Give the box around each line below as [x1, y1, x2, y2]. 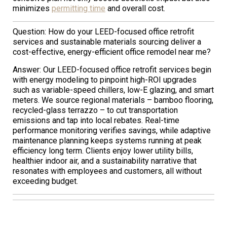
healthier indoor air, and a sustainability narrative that [13, 156, 197, 166]
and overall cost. [105, 3, 165, 13]
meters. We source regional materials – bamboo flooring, [13, 95, 213, 105]
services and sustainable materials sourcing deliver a [13, 36, 201, 47]
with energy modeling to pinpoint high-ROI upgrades [13, 74, 197, 85]
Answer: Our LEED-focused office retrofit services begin [13, 64, 211, 74]
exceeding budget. [13, 176, 78, 186]
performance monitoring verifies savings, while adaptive [13, 125, 211, 135]
